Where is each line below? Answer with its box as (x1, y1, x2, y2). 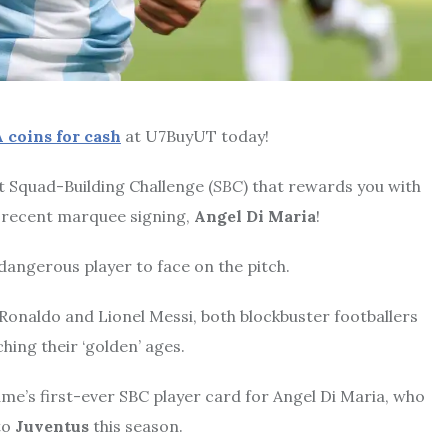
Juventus (15, 415, 89, 436)
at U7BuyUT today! (121, 125, 269, 146)
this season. (89, 415, 183, 436)
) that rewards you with (243, 175, 421, 196)
